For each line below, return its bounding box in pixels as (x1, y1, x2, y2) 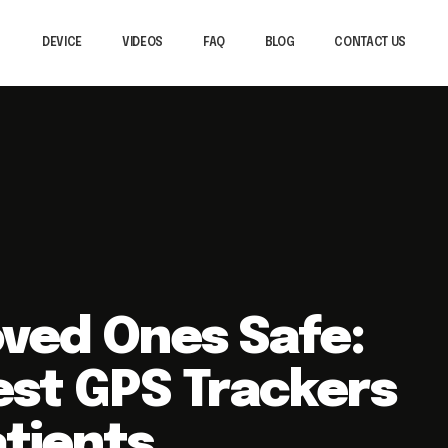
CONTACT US (334, 37, 406, 49)
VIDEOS (121, 37, 163, 49)
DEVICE (42, 37, 82, 49)
